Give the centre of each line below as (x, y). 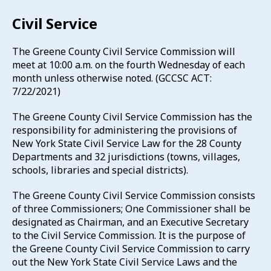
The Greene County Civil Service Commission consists (134, 195)
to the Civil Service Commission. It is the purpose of (129, 235)
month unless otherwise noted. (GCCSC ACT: (112, 78)
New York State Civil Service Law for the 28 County (127, 143)
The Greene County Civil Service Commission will (124, 51)
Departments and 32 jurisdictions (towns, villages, (126, 157)
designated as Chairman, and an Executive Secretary (130, 222)
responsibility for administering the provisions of (125, 130)
